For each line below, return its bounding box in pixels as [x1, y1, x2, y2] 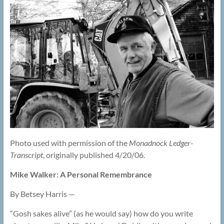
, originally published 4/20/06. [42, 150, 145, 160]
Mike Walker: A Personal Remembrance [9, 169, 152, 179]
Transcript [9, 150, 43, 160]
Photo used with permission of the [9, 138, 129, 148]
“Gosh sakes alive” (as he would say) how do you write [9, 208, 193, 218]
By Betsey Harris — [9, 189, 75, 199]
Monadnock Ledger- [128, 138, 193, 148]
